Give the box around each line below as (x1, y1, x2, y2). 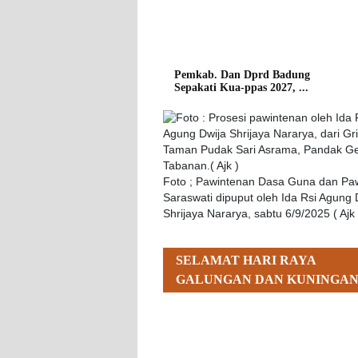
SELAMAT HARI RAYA (176, 252, 316, 268)
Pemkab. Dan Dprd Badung (174, 68, 310, 81)
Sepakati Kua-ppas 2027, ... (174, 81, 308, 93)
